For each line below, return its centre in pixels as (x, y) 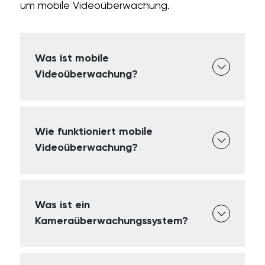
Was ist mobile (72, 59)
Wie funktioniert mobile (94, 132)
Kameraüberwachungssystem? (112, 221)
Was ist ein (63, 205)
